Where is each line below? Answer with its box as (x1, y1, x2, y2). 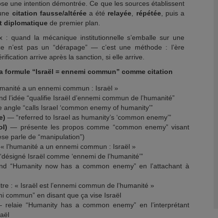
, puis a (161, 9, 185, 17)
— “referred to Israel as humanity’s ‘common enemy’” (5, 113, 171, 121)
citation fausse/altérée (12, 9, 87, 17)
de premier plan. (48, 19, 100, 27)
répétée (136, 9, 161, 17)
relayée (108, 9, 132, 17)
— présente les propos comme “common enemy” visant (7, 123, 189, 131)
